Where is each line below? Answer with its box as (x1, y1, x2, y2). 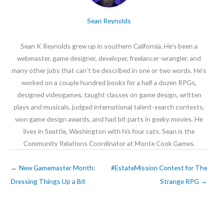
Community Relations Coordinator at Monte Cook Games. (23, 139, 195, 148)
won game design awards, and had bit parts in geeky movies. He (15, 115, 203, 124)
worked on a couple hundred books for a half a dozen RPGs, (21, 78, 197, 87)
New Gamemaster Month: (18, 163, 95, 172)
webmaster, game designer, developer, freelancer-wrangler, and (17, 54, 201, 63)
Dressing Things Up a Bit (11, 177, 86, 185)
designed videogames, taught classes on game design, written (17, 91, 201, 99)
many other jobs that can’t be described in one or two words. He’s (12, 66, 206, 75)
